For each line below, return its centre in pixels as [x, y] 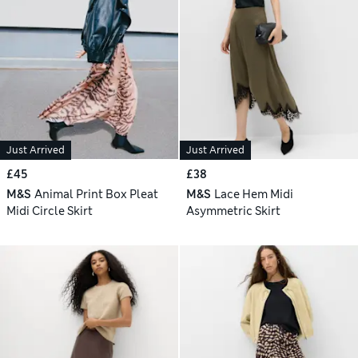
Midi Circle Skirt [50, 211]
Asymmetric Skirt [233, 211]
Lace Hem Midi [253, 195]
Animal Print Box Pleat [96, 195]
